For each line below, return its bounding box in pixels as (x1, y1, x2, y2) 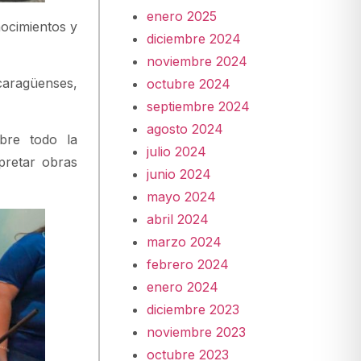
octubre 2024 (147, 75, 231, 92)
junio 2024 (147, 165, 212, 182)
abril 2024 (147, 210, 210, 227)
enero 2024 (147, 278, 219, 295)
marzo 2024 (147, 233, 222, 250)
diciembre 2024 (147, 30, 242, 47)
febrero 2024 (147, 255, 230, 272)
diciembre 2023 (147, 301, 240, 317)
